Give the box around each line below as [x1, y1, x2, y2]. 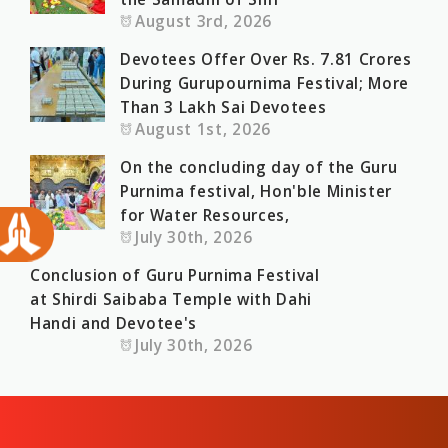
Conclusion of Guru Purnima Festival [30, 265, 320, 285]
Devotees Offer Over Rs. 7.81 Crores [120, 49, 412, 69]
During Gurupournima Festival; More [120, 73, 410, 93]
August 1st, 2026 [135, 119, 271, 139]
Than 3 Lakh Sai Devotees [120, 97, 327, 117]
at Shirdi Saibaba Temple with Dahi [30, 289, 313, 309]
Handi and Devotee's [30, 313, 197, 333]
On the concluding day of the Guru [120, 157, 398, 177]
